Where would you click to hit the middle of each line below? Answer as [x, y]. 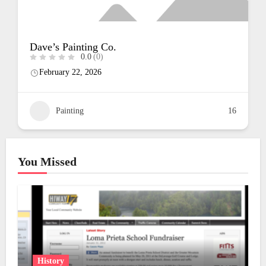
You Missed [47, 161]
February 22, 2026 [176, 72]
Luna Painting [165, 47]
